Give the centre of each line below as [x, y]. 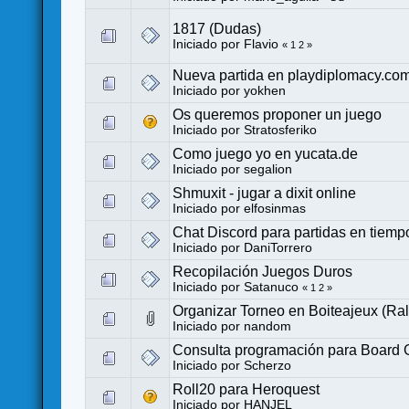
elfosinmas [275, 208]
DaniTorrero [278, 247]
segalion [268, 169]
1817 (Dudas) [217, 28]
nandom [268, 326]
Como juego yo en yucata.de [266, 153]
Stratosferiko [281, 130]
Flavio [262, 44]
